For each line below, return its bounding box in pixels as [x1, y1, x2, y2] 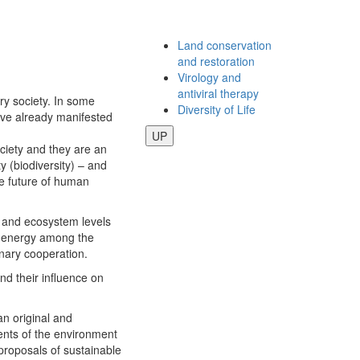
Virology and [178, 68, 241, 85]
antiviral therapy [178, 84, 259, 101]
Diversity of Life [178, 100, 256, 117]
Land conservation [178, 36, 272, 53]
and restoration [178, 52, 255, 69]
